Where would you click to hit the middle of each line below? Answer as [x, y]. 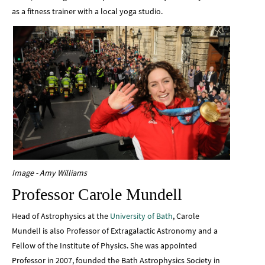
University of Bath [141, 216]
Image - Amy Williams [49, 172]
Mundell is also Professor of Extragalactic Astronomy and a [115, 230]
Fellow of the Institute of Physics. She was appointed [104, 245]
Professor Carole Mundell [97, 194]
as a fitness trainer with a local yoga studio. [87, 12]
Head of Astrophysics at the [61, 216]
